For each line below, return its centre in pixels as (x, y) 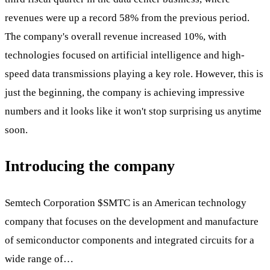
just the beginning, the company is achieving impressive (125, 93)
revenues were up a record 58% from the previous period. (127, 18)
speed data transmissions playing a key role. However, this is (134, 74)
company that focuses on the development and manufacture (132, 221)
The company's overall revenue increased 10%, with (116, 37)
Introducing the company (90, 166)
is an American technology (188, 202)
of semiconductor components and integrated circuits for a (130, 240)
